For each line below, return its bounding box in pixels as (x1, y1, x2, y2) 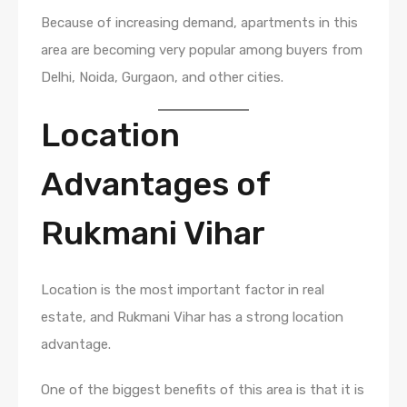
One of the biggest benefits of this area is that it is (41, 381, 364, 398)
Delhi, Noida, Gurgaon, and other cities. (41, 68, 283, 85)
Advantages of (41, 164, 270, 203)
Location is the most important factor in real (41, 281, 324, 298)
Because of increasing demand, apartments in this (41, 14, 358, 31)
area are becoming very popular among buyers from (41, 41, 362, 58)
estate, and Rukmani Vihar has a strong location (41, 308, 343, 325)
